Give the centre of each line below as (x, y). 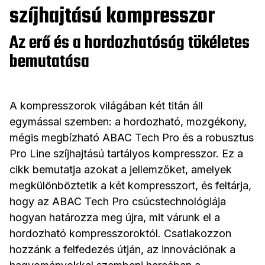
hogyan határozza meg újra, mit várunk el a (115, 218)
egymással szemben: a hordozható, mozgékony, (128, 122)
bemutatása (49, 62)
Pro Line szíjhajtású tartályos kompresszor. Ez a (126, 154)
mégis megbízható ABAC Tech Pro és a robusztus (132, 138)
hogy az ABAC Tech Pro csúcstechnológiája (118, 202)
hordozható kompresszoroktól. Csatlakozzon (120, 234)
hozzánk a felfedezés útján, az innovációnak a (122, 250)
